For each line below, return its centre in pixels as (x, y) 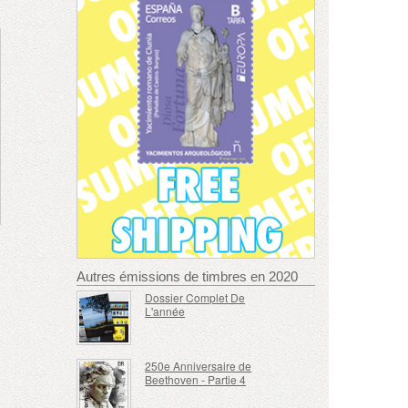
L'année (165, 311)
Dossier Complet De (195, 297)
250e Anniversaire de (199, 366)
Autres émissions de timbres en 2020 (187, 276)
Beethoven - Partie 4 (196, 380)
